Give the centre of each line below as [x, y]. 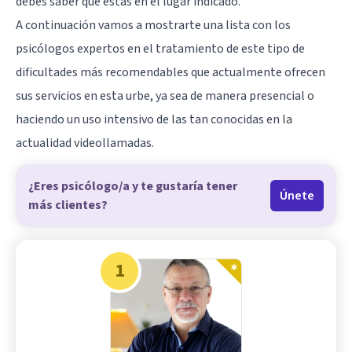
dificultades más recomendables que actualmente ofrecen [170, 73]
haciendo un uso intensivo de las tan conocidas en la [154, 120]
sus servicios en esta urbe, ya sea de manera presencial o [165, 96]
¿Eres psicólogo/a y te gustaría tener [133, 187]
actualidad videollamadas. [85, 143]
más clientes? [68, 205]
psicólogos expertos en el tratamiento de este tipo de [160, 49]
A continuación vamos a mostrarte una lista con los [153, 26]
